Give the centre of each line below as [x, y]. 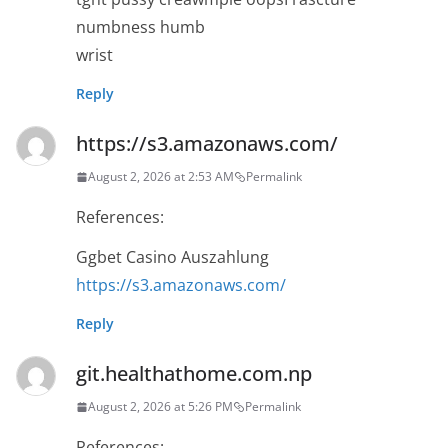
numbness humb [140, 27]
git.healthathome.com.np [194, 374]
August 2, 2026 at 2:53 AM [161, 177]
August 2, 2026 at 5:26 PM [160, 407]
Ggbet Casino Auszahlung [172, 257]
